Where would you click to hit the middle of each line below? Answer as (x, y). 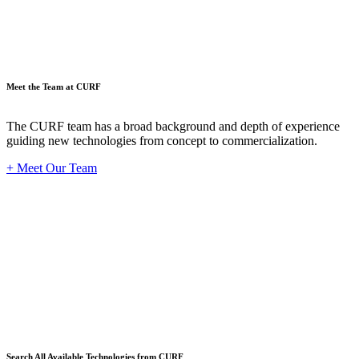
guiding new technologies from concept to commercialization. (162, 140)
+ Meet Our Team (52, 167)
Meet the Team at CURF (54, 86)
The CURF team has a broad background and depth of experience (173, 126)
